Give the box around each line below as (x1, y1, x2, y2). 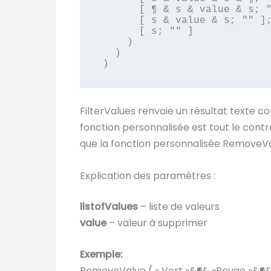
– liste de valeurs (138, 199, 220, 214)
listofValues (80, 199, 138, 214)
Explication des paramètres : (80, 168, 215, 183)
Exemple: (80, 247, 123, 262)
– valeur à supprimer (109, 215, 207, 230)
